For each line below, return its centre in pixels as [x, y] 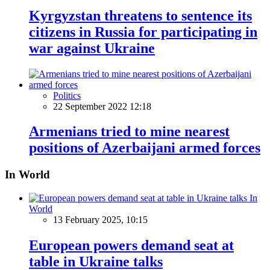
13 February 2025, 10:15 [100, 220]
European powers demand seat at [131, 245]
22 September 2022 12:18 [102, 106]
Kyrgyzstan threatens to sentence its [140, 15]
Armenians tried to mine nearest [129, 132]
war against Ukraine [92, 48]
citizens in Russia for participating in [143, 32]
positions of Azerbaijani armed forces [145, 148]
